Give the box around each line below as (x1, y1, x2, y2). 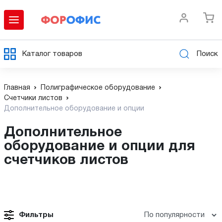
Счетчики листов (4, 95, 62, 102)
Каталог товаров (22, 50, 82, 57)
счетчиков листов (4, 154, 128, 167)
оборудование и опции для (4, 140, 195, 153)
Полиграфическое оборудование (41, 85, 155, 91)
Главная (4, 85, 30, 91)
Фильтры (19, 212, 54, 219)
